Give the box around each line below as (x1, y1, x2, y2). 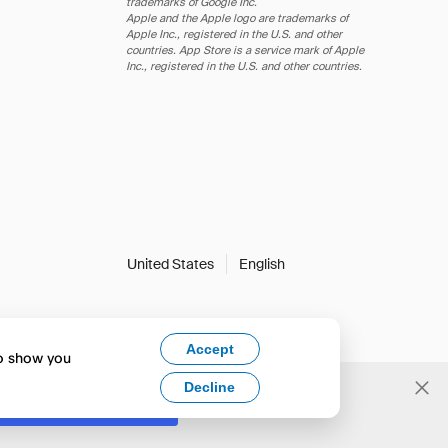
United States (127, 255, 214, 273)
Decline (184, 379, 236, 396)
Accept (185, 340, 234, 357)
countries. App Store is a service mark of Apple (126, 43, 364, 57)
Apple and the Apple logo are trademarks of (126, 11, 348, 25)
